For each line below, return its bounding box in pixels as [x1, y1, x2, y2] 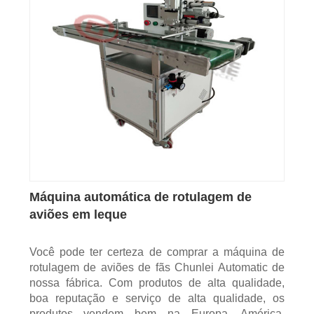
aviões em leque [29, 207, 127, 222]
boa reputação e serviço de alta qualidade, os [29, 292, 285, 305]
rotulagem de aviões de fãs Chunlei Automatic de [29, 261, 285, 274]
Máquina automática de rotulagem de [29, 190, 252, 205]
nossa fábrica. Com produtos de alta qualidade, [29, 277, 285, 289]
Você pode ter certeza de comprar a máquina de [29, 246, 285, 259]
